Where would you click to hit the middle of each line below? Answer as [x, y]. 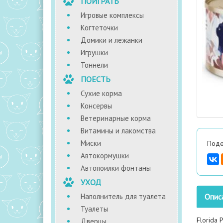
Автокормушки [105, 155]
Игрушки [94, 52]
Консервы [96, 106]
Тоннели [94, 65]
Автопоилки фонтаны [116, 168]
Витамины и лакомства [118, 130]
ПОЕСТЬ [96, 79]
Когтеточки [99, 27]
